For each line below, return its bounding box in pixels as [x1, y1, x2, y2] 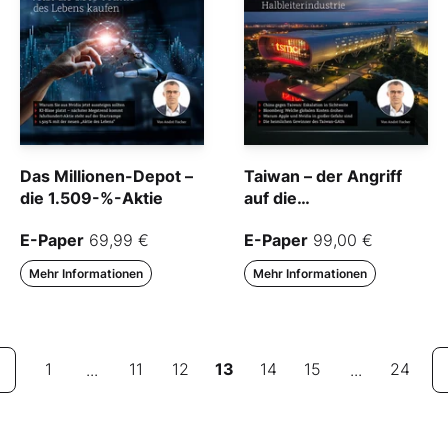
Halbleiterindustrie [244, 209, 390, 230]
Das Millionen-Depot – [20, 165, 193, 186]
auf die [244, 187, 297, 208]
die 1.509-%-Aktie [20, 187, 163, 208]
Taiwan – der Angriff [244, 165, 402, 186]
